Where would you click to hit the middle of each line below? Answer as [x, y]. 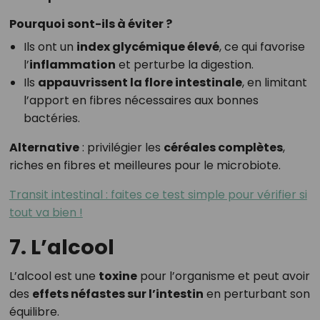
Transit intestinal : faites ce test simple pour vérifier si [158, 195]
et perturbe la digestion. [184, 65]
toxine [117, 276]
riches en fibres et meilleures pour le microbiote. [145, 166]
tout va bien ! [46, 213]
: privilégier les [121, 148]
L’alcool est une [54, 276]
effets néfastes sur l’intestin [117, 294]
